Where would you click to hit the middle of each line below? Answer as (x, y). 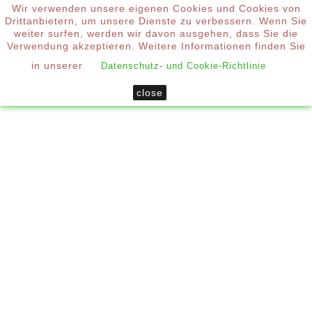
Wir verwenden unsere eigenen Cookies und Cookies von (156, 8)
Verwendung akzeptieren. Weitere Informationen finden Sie (156, 46)
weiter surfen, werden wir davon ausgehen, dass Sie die (156, 33)
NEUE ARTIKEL (56, 249)
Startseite (96, 63)
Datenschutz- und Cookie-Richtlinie (184, 66)
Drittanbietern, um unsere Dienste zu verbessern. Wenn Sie (156, 21)
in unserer (59, 65)
